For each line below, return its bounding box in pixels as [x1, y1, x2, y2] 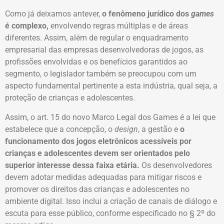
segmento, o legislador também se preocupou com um [5, 69, 196, 79]
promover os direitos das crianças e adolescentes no [5, 184, 189, 194]
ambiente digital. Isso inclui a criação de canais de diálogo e [5, 196, 217, 206]
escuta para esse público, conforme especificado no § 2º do [5, 208, 215, 218]
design [114, 124, 138, 134]
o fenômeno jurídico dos [102, 9, 191, 19]
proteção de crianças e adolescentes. [5, 93, 137, 103]
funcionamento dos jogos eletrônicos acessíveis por [5, 136, 191, 146]
